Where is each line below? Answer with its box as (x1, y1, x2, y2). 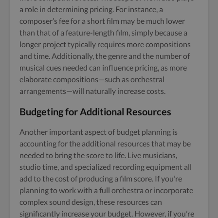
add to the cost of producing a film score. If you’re (19, 173, 182, 183)
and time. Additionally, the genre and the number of (19, 51, 190, 60)
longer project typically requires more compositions (19, 39, 191, 49)
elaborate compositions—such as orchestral (19, 74, 164, 84)
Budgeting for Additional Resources (19, 105, 171, 117)
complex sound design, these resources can (19, 197, 162, 206)
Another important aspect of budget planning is (19, 127, 178, 136)
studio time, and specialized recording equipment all (19, 162, 192, 171)
